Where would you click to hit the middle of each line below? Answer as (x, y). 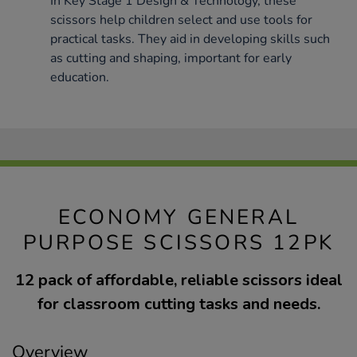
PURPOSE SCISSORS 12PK (178, 243)
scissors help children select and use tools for (181, 20)
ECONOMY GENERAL (178, 218)
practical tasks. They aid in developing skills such (190, 39)
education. (80, 78)
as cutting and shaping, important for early (171, 59)
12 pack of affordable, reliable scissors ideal (178, 280)
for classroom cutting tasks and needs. (178, 304)
